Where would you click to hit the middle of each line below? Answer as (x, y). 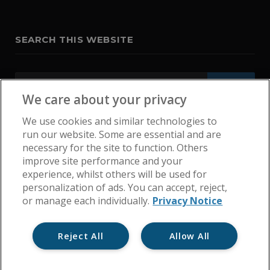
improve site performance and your (103, 161)
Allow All (190, 236)
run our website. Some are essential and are (122, 134)
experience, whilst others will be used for (115, 174)
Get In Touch (126, 261)
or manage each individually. (86, 201)
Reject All (81, 236)
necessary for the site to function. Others (115, 148)
